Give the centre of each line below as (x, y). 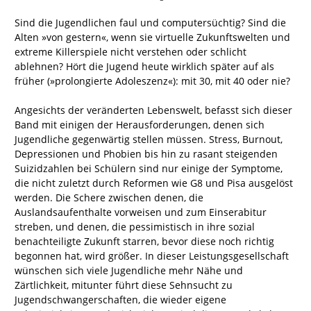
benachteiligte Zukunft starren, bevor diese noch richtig (144, 242)
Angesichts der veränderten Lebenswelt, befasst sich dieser (153, 110)
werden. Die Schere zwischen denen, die (109, 198)
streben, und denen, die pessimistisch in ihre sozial (135, 227)
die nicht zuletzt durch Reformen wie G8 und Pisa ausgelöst (154, 183)
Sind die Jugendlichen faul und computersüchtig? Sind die (150, 23)
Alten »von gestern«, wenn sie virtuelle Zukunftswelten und (152, 37)
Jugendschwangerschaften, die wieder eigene (120, 300)
